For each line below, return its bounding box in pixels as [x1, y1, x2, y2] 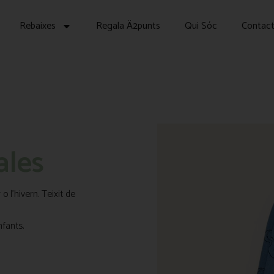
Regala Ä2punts [95, 18, 160, 34]
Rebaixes [19, 18, 56, 34]
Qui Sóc [184, 18, 217, 34]
